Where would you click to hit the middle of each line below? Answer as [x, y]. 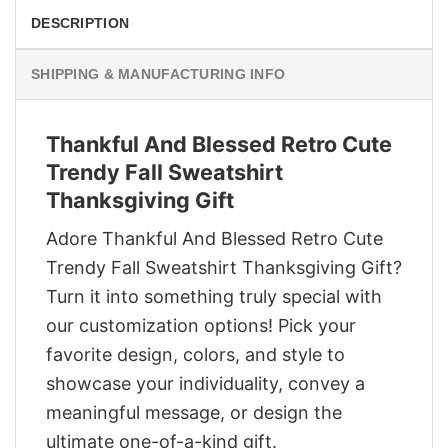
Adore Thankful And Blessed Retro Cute [214, 239]
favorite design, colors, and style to [195, 355]
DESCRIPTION [80, 22]
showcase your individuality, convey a [205, 384]
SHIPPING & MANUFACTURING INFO [158, 73]
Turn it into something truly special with [214, 297]
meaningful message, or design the [194, 413]
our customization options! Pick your [201, 326]
